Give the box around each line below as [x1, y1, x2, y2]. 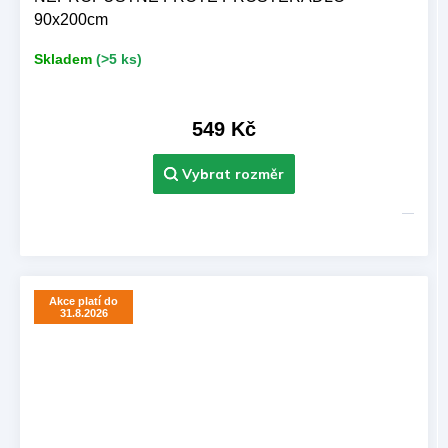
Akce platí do [49, 294, 118, 307]
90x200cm [34, 10, 108, 28]
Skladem [34, 51, 92, 68]
